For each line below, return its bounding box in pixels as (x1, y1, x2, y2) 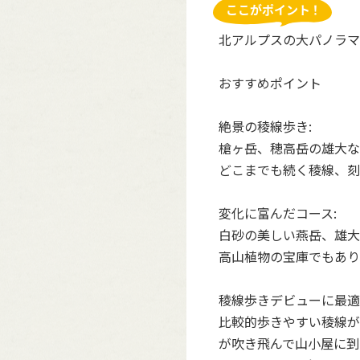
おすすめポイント (219, 73, 321, 92)
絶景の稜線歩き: (219, 117, 312, 136)
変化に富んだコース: (219, 203, 337, 223)
